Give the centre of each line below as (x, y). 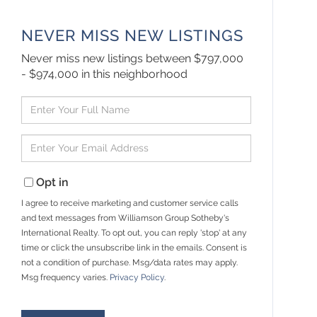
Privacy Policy (137, 277)
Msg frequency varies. (66, 277)
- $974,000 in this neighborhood (105, 74)
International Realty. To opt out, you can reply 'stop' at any (134, 232)
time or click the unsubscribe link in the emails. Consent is (134, 247)
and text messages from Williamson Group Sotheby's (126, 218)
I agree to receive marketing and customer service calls (130, 203)
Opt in (53, 182)
